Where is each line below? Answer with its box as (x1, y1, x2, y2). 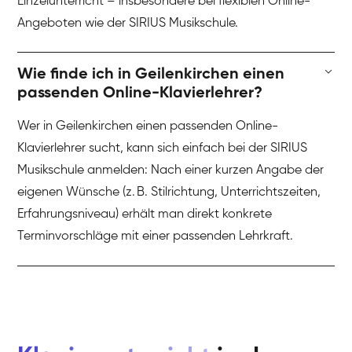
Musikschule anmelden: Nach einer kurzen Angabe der (17, 164, 324, 178)
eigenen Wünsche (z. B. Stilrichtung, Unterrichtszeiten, (17, 186, 321, 200)
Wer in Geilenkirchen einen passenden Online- (17, 120, 279, 134)
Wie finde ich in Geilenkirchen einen (17, 67, 285, 83)
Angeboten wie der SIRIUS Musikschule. (17, 17, 239, 31)
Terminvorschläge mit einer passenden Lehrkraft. (17, 230, 294, 244)
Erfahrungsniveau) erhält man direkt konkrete (17, 208, 273, 222)
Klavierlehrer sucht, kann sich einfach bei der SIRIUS (17, 142, 308, 156)
